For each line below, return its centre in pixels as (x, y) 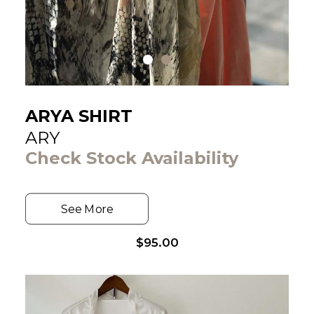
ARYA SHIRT (79, 116)
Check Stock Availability (132, 158)
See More (87, 209)
